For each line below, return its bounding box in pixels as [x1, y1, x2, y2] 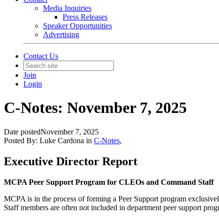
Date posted [4, 127, 41, 136]
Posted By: [4, 136, 40, 145]
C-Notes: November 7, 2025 [4, 99, 187, 117]
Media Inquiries [43, 4, 91, 12]
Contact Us [23, 52, 58, 60]
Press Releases [63, 13, 108, 21]
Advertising [43, 30, 79, 39]
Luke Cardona [40, 136, 84, 145]
